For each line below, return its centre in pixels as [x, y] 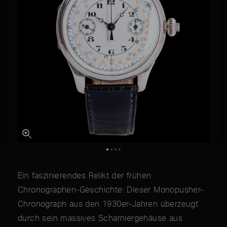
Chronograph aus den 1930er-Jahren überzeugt [108, 204]
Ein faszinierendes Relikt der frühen [85, 176]
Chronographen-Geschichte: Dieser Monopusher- [111, 190]
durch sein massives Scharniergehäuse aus [100, 218]
